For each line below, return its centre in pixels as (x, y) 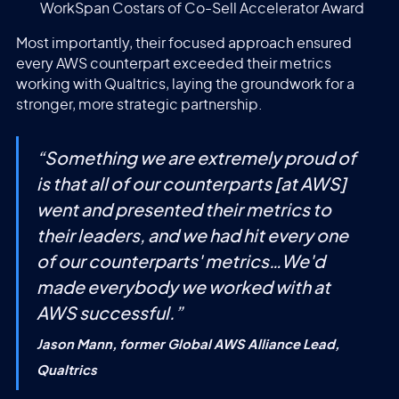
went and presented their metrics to (183, 212)
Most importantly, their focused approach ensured (183, 43)
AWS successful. (105, 315)
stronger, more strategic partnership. (139, 105)
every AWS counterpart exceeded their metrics (173, 64)
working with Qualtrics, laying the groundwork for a (185, 84)
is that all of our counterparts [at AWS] (191, 186)
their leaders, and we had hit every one (192, 237)
